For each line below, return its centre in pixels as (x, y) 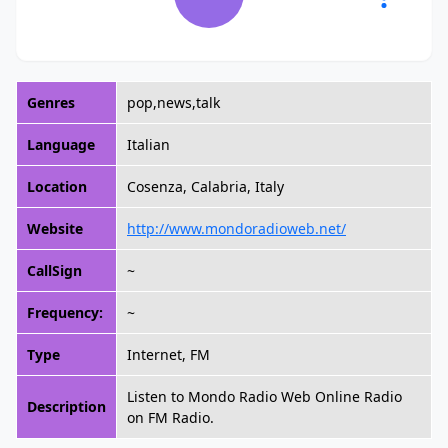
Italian (148, 144)
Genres (51, 102)
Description (66, 406)
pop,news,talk (173, 102)
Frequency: (65, 312)
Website (55, 228)
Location (57, 186)
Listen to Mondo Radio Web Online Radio (264, 396)
